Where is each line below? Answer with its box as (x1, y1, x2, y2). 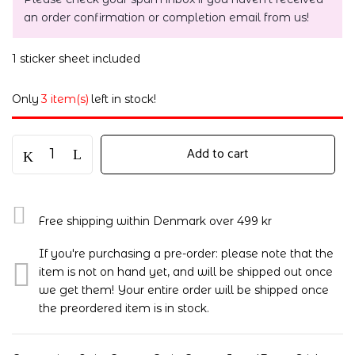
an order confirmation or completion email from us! (24, 10, 309, 25)
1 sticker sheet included (12, 52, 140, 66)
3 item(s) (41, 92, 89, 106)
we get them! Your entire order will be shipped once (39, 283, 329, 297)
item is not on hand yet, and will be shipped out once (39, 265, 333, 279)
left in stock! (91, 92, 156, 106)
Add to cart (187, 143, 249, 165)
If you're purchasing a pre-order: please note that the (39, 246, 334, 261)
